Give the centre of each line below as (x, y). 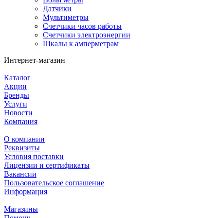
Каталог (17, 77)
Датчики (57, 8)
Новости (18, 112)
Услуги (16, 104)
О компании (24, 139)
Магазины (21, 209)
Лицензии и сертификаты (47, 165)
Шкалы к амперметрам (81, 43)
